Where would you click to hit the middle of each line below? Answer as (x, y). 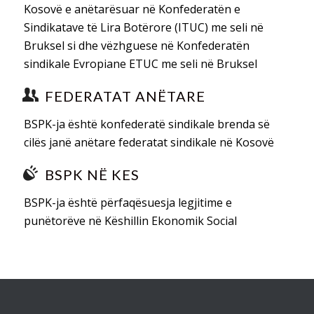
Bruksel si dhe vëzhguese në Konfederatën (136, 46)
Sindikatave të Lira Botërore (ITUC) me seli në (143, 27)
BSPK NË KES (92, 175)
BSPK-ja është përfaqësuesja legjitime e (128, 203)
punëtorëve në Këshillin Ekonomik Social (130, 221)
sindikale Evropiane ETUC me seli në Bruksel (140, 64)
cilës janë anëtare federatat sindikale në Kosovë (149, 142)
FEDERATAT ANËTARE (125, 96)
